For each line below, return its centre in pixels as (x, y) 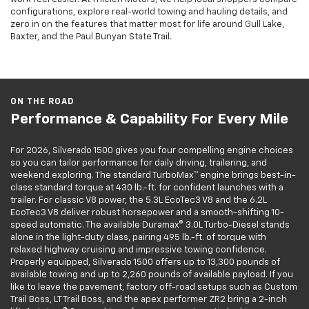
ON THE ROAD (42, 102)
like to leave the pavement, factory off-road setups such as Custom (154, 288)
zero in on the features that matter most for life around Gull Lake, (147, 25)
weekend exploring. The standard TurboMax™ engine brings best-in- (153, 176)
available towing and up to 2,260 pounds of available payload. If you (152, 275)
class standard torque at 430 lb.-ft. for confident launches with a (147, 188)
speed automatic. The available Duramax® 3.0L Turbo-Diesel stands (150, 226)
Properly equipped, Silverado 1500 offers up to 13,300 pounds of (145, 263)
